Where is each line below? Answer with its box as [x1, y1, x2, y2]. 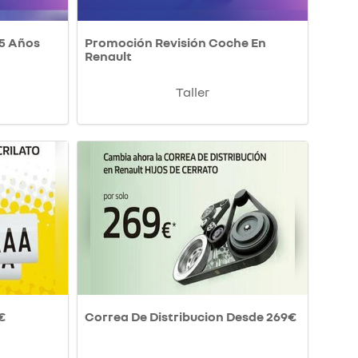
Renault [85, 48, 132, 65]
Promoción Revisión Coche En [85, 34, 266, 51]
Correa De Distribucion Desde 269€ [85, 308, 296, 325]
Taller [176, 84, 209, 101]
